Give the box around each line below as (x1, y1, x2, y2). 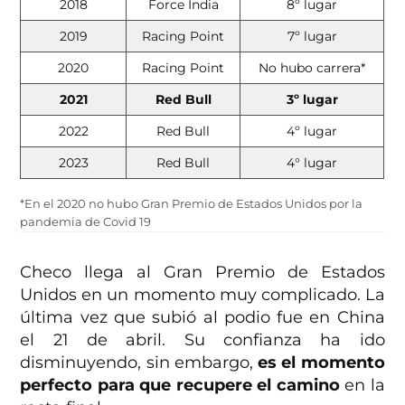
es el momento (258, 353, 385, 373)
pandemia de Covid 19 (20, 215, 152, 230)
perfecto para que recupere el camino (20, 375, 340, 396)
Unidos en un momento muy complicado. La (20, 285, 385, 306)
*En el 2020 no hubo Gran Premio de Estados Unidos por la (20, 197, 363, 212)
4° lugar (287, 155, 338, 172)
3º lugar (286, 91, 338, 108)
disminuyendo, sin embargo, (20, 353, 259, 373)
